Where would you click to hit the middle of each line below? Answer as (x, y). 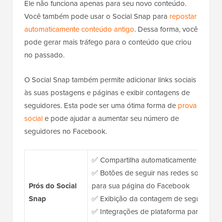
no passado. (44, 55)
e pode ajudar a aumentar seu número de (111, 118)
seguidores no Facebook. (66, 131)
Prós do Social (53, 186)
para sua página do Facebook (140, 186)
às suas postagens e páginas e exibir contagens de (107, 92)
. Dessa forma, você (166, 29)
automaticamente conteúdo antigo (79, 29)
